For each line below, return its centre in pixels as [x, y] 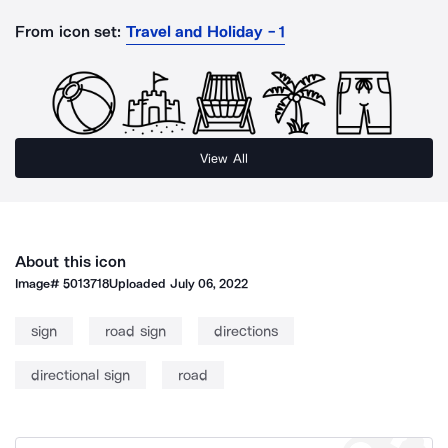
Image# [39, 283]
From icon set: [68, 31]
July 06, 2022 [209, 283]
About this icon [71, 261]
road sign [135, 331]
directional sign [80, 375]
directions [245, 331]
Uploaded [139, 283]
